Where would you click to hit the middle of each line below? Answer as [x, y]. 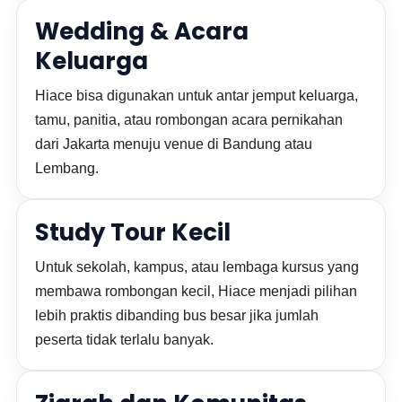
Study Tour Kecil [133, 232]
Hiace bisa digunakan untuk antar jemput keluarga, [197, 96]
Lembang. [67, 168]
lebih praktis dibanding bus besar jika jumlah [177, 315]
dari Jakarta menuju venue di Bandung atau [174, 144]
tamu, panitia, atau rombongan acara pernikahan [189, 120]
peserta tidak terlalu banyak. [125, 340]
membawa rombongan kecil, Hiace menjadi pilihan [197, 291]
